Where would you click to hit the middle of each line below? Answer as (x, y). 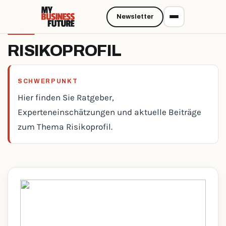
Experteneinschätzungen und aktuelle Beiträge (109, 112)
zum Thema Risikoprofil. (65, 127)
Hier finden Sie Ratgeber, (66, 97)
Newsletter (135, 17)
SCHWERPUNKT (48, 81)
